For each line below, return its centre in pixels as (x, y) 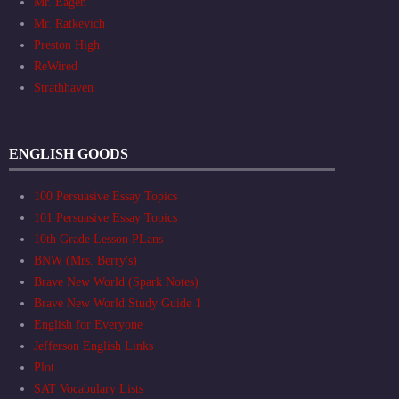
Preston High (67, 45)
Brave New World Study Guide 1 (118, 303)
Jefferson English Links (94, 346)
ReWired (56, 67)
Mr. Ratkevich (69, 24)
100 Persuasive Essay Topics (106, 196)
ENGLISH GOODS (69, 154)
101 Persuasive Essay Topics (106, 217)
